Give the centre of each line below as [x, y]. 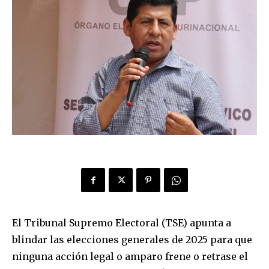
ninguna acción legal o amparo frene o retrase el [130, 256]
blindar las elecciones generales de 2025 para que [132, 239]
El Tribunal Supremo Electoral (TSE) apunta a [122, 222]
